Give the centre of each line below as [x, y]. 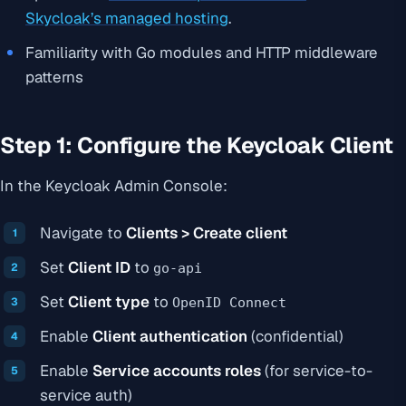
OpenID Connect [229, 303]
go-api [178, 269]
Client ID [99, 268]
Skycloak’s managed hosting [127, 18]
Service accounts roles [177, 371]
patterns [54, 77]
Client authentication [170, 337]
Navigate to [83, 233]
